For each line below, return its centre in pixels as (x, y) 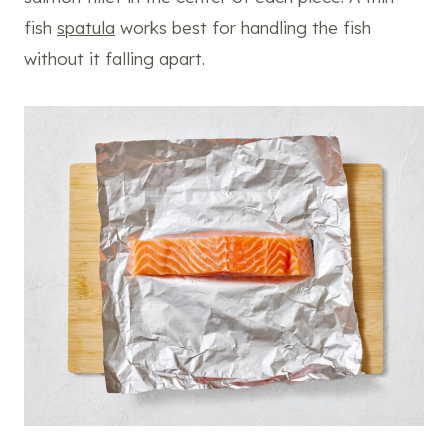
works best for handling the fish (243, 28)
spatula (86, 28)
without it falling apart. (114, 59)
